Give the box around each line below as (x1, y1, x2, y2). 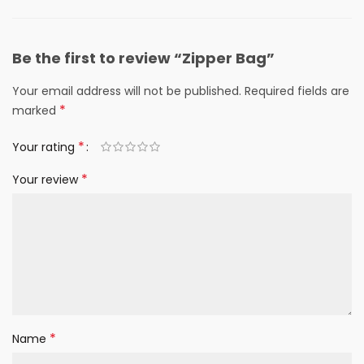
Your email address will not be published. (12, 83, 241, 99)
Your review (12, 171, 81, 188)
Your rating (12, 139, 78, 155)
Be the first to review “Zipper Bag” (12, 48, 275, 68)
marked (12, 102, 59, 119)
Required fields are (245, 83, 349, 99)
